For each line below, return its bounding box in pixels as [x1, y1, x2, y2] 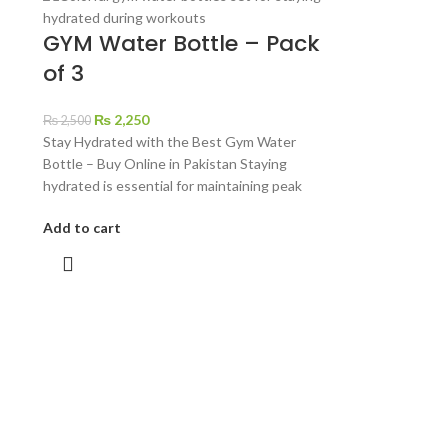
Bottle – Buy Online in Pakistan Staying [42, 155, 287, 172]
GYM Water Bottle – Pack [42, 28, 320, 59]
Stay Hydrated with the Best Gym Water [42, 133, 296, 150]
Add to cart [42, 219, 121, 236]
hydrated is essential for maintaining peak [42, 177, 302, 194]
